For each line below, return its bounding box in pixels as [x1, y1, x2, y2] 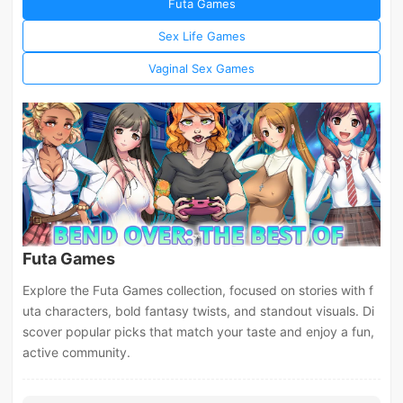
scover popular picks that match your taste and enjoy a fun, [22, 324, 375, 340]
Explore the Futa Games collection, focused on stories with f [22, 282, 374, 299]
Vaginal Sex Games [148, 61, 255, 76]
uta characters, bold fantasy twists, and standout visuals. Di [22, 303, 375, 319]
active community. [22, 345, 131, 361]
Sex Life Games [157, 29, 246, 44]
